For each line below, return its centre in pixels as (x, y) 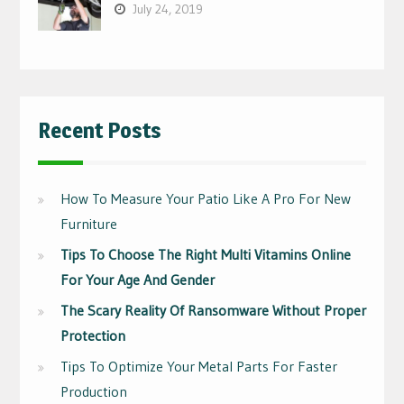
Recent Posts (99, 130)
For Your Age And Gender (137, 279)
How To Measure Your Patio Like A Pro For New (205, 198)
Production (93, 391)
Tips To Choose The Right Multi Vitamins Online (205, 254)
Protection (92, 335)
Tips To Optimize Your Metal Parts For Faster (198, 366)
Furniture (88, 223)
